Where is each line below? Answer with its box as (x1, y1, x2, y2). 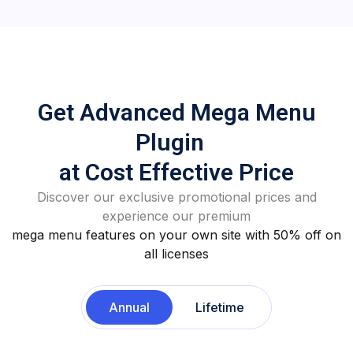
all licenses (144, 246, 209, 262)
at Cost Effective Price (59, 158, 294, 186)
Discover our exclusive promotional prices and (36, 189, 317, 205)
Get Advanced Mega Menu (37, 98, 316, 126)
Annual (109, 299, 150, 315)
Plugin (135, 128, 218, 156)
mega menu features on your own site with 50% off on (12, 227, 341, 243)
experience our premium (102, 208, 251, 224)
